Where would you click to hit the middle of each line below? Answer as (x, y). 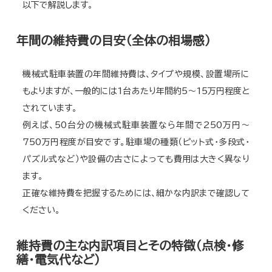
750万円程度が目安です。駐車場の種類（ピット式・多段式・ (136, 142)
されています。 (50, 108)
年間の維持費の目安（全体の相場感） (114, 40)
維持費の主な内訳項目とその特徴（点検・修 (131, 245)
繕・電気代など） (59, 259)
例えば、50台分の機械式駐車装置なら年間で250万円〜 (136, 125)
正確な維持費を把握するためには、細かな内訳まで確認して (136, 193)
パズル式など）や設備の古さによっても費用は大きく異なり (136, 159)
